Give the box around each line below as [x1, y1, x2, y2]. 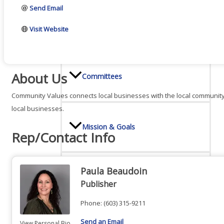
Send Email [29, 3, 63, 12]
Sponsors [82, 172, 112, 182]
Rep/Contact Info [11, 128, 115, 146]
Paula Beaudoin [80, 164, 147, 177]
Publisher [80, 178, 116, 189]
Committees [82, 71, 122, 81]
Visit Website [29, 24, 69, 33]
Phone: [80, 198, 102, 207]
